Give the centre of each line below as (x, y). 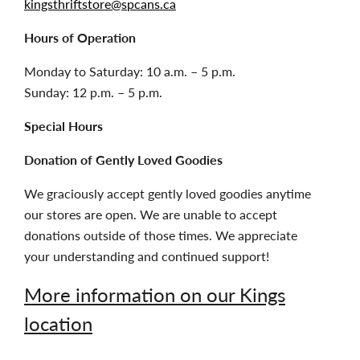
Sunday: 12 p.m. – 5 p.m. (93, 92)
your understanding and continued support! (148, 256)
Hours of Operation (80, 38)
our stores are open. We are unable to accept (151, 215)
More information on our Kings (155, 295)
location (58, 323)
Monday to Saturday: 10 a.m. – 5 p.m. (130, 72)
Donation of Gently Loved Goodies (125, 160)
